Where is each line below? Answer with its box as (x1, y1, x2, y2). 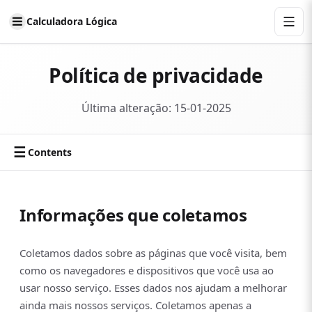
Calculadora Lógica (26, 15, 117, 28)
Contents (28, 146, 72, 159)
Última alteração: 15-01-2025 (81, 100, 231, 116)
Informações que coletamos (19, 203, 247, 226)
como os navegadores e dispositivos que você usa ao (19, 263, 274, 278)
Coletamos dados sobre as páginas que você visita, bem (19, 246, 287, 260)
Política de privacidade (49, 62, 263, 88)
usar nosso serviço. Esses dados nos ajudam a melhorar (19, 281, 287, 295)
